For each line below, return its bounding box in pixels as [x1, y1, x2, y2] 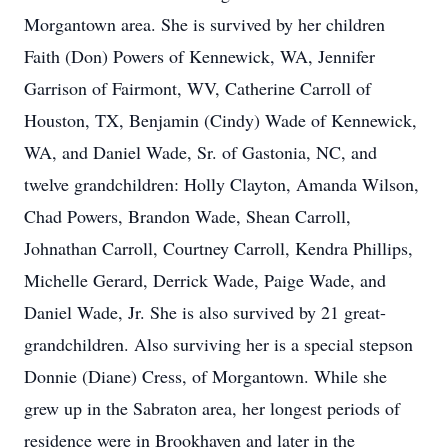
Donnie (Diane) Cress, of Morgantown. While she [24, 364, 387, 388]
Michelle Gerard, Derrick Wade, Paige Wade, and [24, 268, 386, 292]
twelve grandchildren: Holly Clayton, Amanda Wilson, [24, 172, 419, 196]
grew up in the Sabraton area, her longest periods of [24, 396, 400, 420]
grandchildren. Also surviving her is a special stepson [24, 332, 413, 356]
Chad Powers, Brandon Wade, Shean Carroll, [24, 204, 351, 228]
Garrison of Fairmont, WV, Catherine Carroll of [24, 76, 371, 100]
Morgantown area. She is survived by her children [24, 12, 385, 36]
